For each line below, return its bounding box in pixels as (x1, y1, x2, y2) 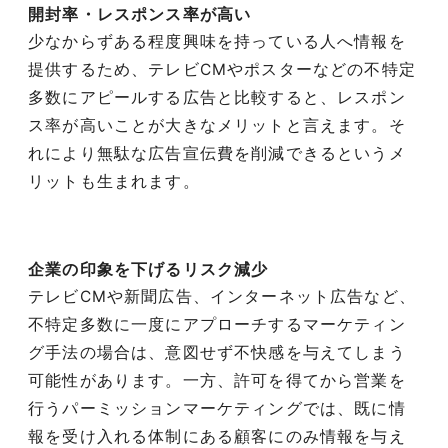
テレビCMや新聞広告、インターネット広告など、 (28, 286, 416, 306)
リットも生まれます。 (28, 172, 200, 192)
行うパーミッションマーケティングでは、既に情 (28, 398, 406, 418)
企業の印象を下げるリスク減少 (28, 259, 269, 279)
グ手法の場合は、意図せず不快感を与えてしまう (28, 342, 406, 362)
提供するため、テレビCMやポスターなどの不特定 (28, 60, 416, 80)
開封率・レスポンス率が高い (28, 5, 252, 25)
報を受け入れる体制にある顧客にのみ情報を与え (28, 426, 406, 446)
